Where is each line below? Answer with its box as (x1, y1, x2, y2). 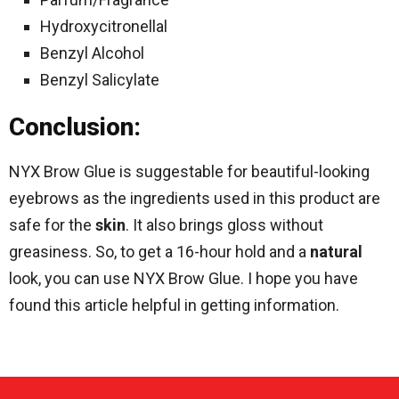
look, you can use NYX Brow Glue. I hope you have (9, 269, 358, 288)
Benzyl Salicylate (40, 70, 159, 89)
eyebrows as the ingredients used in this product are (9, 189, 380, 208)
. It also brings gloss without (126, 216, 323, 234)
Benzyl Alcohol (40, 44, 144, 62)
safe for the (9, 216, 95, 234)
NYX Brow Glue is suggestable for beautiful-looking (9, 162, 370, 181)
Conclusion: (9, 112, 141, 142)
